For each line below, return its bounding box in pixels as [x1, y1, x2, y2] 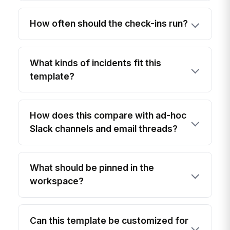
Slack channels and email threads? [30, 123, 178, 135]
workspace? [30, 176, 84, 187]
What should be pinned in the [30, 162, 155, 174]
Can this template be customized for [30, 215, 189, 226]
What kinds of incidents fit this [30, 57, 162, 68]
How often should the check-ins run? [30, 18, 188, 29]
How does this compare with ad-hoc [30, 110, 187, 121]
